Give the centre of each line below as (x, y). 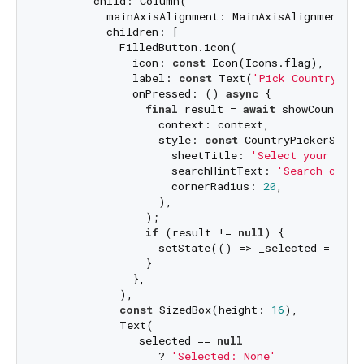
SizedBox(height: (212, 309)
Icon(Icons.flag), (264, 62)
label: (110, 78)
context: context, (155, 124)
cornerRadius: (152, 186)
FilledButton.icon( (139, 47)
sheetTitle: (146, 155)
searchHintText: (159, 170)
